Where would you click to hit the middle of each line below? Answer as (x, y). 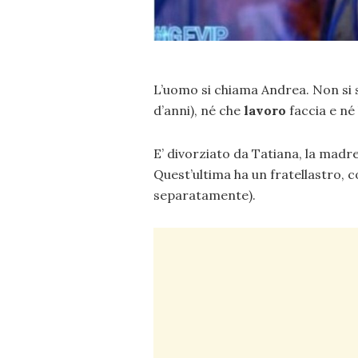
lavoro (263, 111)
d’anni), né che (197, 111)
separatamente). (205, 195)
